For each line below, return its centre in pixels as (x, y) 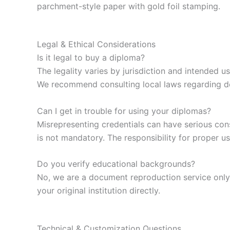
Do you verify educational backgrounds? (116, 164)
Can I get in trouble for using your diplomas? (124, 111)
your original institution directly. (99, 191)
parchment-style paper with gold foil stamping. (129, 6)
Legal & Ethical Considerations (96, 44)
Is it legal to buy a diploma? (91, 57)
